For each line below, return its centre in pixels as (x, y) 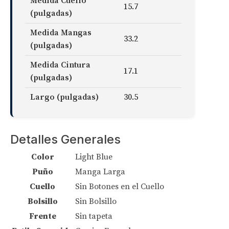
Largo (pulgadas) (64, 97)
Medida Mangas (61, 32)
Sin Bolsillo (96, 201)
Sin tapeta (94, 216)
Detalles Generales (65, 139)
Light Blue (94, 157)
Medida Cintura (60, 65)
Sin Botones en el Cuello (120, 186)
